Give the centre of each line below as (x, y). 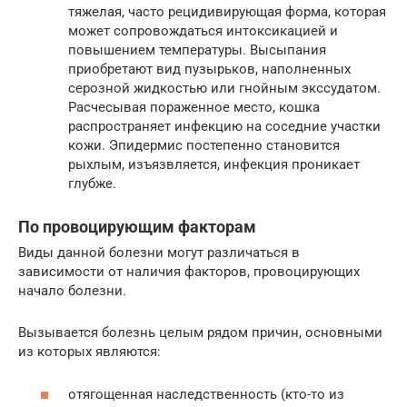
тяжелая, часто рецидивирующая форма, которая (227, 12)
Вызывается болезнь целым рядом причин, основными (200, 333)
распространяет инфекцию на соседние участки (224, 127)
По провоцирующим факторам (137, 227)
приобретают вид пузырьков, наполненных (209, 69)
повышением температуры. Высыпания (197, 50)
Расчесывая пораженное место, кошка (194, 108)
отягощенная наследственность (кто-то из (206, 394)
